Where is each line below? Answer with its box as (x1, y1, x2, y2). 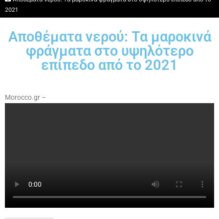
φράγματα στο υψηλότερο (25, 43, 194, 59)
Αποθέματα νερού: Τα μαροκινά (8, 28, 211, 45)
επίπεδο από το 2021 (41, 57, 178, 73)
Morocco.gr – (5, 93, 46, 101)
